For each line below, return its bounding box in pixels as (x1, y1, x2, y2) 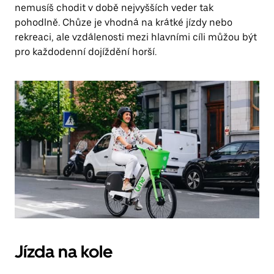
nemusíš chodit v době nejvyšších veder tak (15, 2, 213, 13)
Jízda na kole (15, 241, 113, 262)
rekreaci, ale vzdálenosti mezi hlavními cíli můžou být (15, 31, 257, 43)
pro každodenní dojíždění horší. (15, 46, 157, 57)
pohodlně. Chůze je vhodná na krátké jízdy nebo (15, 17, 232, 28)
